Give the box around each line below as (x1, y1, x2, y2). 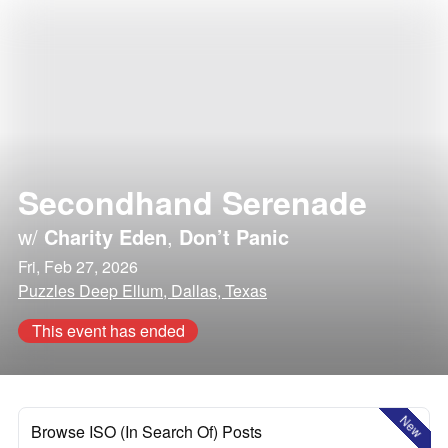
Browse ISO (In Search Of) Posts (31, 420, 262, 443)
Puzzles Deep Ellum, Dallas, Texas (18, 279, 267, 302)
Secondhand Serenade (18, 179, 367, 225)
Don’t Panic (179, 222, 289, 251)
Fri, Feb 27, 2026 (18, 255, 138, 278)
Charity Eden (44, 222, 167, 251)
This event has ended (31, 319, 185, 342)
